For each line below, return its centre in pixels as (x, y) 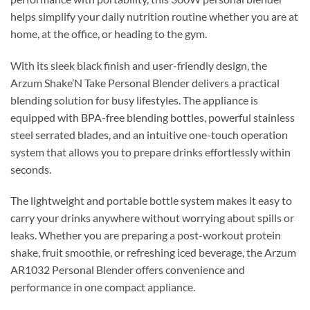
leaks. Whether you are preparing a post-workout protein (146, 235)
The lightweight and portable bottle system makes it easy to (151, 201)
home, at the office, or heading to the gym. (109, 33)
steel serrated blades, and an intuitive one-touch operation (149, 134)
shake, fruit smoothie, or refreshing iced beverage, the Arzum (153, 253)
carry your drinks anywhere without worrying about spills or (152, 218)
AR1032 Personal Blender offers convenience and (128, 270)
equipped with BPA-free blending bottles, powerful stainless (153, 117)
